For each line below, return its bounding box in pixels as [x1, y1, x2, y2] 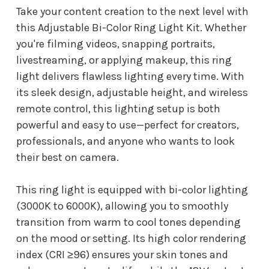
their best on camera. [16, 150, 119, 164]
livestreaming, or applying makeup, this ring [16, 53, 232, 67]
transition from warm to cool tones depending [16, 215, 241, 229]
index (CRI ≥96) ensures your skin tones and [16, 247, 228, 261]
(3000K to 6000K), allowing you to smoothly [16, 199, 228, 213]
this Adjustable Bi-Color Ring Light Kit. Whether [16, 20, 246, 34]
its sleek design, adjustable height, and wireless [16, 85, 248, 99]
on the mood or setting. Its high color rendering [16, 231, 246, 245]
